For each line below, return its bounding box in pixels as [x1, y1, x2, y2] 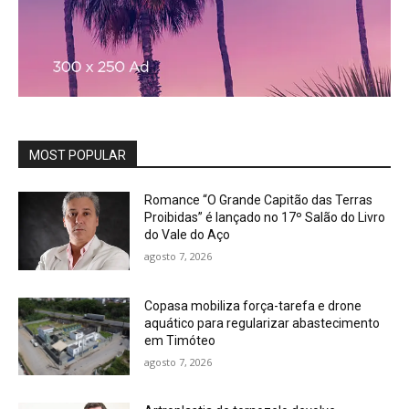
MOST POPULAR [29, 148, 126, 163]
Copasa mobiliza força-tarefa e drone [144, 298, 362, 313]
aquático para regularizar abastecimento [144, 315, 381, 330]
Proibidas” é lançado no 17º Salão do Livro [144, 210, 386, 225]
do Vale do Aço [144, 227, 231, 243]
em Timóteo [144, 332, 216, 348]
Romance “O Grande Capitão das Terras [144, 193, 373, 208]
